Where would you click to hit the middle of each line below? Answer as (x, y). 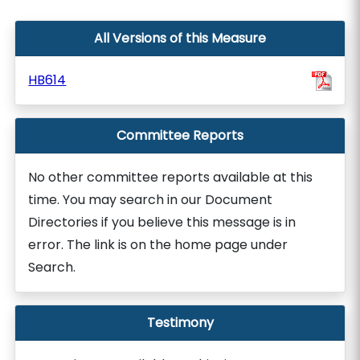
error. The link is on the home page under (158, 245)
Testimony (180, 323)
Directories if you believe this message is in (162, 222)
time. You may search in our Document (151, 200)
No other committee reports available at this (171, 177)
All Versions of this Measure (180, 38)
